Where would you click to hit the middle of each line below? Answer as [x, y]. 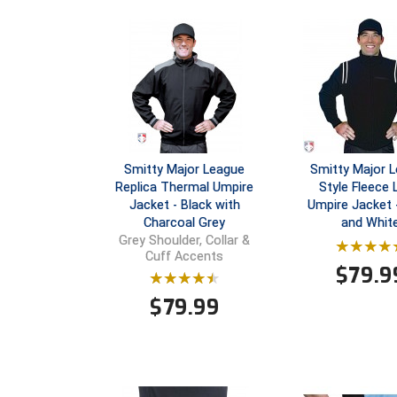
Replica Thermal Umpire [185, 187]
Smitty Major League [185, 170]
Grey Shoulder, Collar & [185, 241]
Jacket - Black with [184, 205]
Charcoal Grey [185, 223]
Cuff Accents [185, 257]
